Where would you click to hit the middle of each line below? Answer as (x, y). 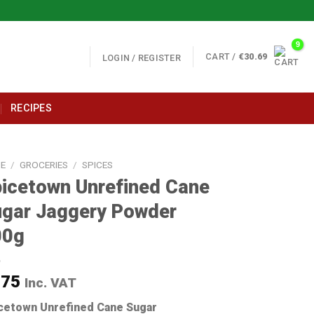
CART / (222, 56)
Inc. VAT (50, 282)
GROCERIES (44, 165)
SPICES (98, 165)
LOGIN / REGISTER (141, 57)
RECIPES (32, 108)
